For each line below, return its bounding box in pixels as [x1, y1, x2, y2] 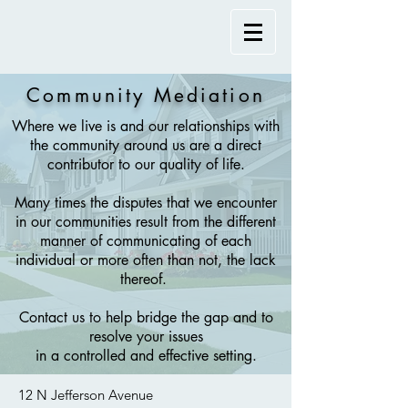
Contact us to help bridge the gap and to [18, 308, 273, 327]
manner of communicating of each [40, 231, 251, 250]
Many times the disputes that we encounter [15, 193, 277, 212]
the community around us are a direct [30, 136, 261, 155]
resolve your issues [88, 327, 203, 346]
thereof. [120, 270, 171, 289]
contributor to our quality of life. [46, 155, 245, 174]
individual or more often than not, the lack [15, 250, 276, 270]
